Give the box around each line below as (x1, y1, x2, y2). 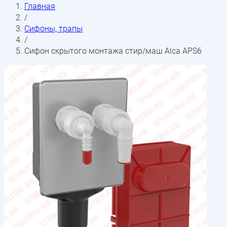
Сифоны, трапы (24, 24, 83, 34)
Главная (24, 2, 55, 12)
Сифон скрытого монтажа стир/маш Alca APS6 (24, 46, 202, 56)
